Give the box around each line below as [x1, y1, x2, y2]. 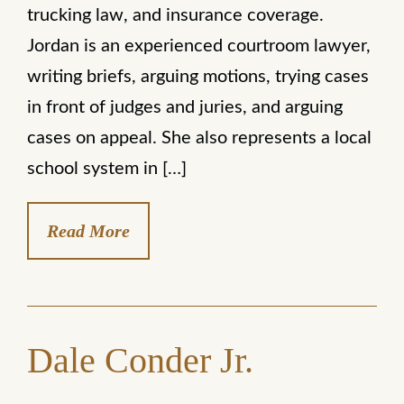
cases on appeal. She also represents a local [27, 129, 372, 147]
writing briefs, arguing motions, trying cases [27, 68, 369, 86]
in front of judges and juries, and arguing [27, 98, 343, 116]
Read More [47, 221, 130, 241]
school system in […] [27, 160, 187, 178]
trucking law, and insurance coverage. [27, 6, 324, 24]
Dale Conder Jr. [27, 340, 253, 381]
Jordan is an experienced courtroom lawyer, [27, 37, 371, 55]
